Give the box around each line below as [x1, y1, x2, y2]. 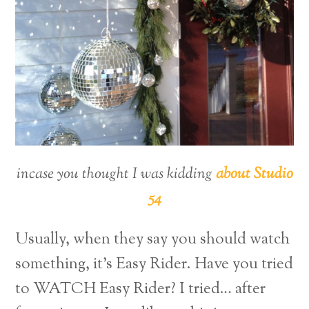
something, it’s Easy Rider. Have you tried [15, 252, 294, 276]
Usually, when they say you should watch [15, 228, 290, 251]
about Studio [215, 163, 293, 186]
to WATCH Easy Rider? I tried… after [15, 277, 266, 301]
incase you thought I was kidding [16, 163, 216, 186]
